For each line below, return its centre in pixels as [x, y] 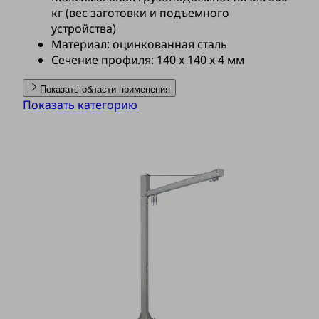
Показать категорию [80, 105]
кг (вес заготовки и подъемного [140, 13]
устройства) [84, 29]
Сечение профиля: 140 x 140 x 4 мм [148, 60]
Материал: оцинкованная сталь [139, 45]
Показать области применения [105, 90]
